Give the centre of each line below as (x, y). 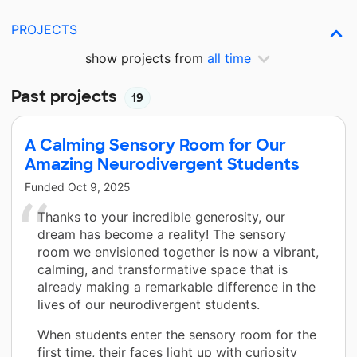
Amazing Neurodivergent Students (162, 164)
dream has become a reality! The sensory (162, 234)
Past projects (66, 96)
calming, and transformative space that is (163, 269)
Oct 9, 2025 (99, 186)
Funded (46, 186)
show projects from (146, 58)
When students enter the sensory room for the (177, 334)
